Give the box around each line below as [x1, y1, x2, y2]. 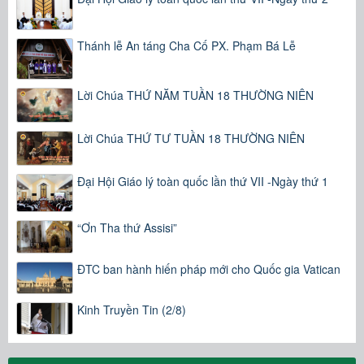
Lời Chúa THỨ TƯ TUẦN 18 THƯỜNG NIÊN [77, 129, 305, 146]
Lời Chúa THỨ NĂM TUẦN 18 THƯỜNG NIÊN [77, 87, 314, 104]
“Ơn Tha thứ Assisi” [77, 219, 177, 236]
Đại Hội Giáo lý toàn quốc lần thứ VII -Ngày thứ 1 [77, 172, 328, 189]
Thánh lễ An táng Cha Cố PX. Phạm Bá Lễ [77, 37, 296, 54]
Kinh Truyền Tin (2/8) [77, 301, 186, 318]
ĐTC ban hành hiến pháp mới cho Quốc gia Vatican [77, 260, 340, 277]
